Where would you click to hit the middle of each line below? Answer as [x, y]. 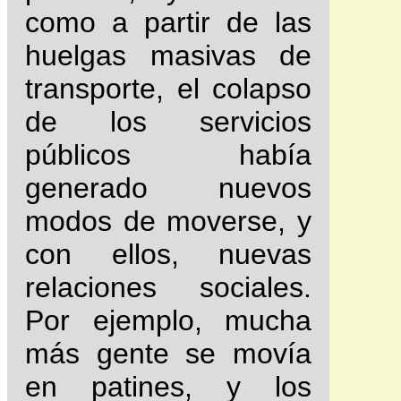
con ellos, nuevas [168, 255]
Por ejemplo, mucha [168, 321]
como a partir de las [168, 23]
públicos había [168, 155]
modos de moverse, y [168, 222]
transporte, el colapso [168, 89]
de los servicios [168, 122]
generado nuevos [168, 188]
